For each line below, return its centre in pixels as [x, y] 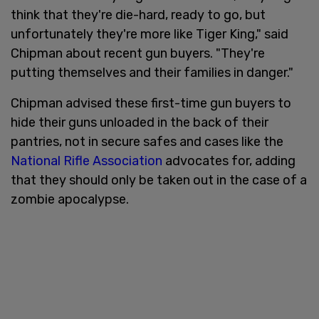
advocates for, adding [229, 161]
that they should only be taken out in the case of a [159, 180]
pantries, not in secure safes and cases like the [147, 141]
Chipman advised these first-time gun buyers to [151, 103]
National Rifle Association [87, 161]
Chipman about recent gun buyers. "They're [138, 53]
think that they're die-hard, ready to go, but [138, 15]
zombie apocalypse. [70, 199]
